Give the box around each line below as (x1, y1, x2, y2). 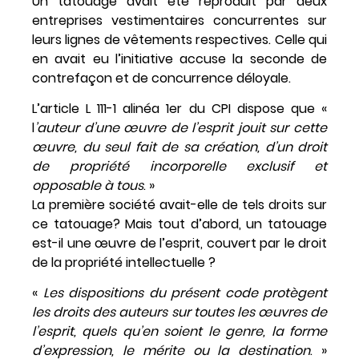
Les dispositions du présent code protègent (42, 284, 327, 303)
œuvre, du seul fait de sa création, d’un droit (32, 137, 327, 156)
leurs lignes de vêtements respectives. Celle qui (32, 30, 327, 49)
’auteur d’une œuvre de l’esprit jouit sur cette (34, 118, 327, 137)
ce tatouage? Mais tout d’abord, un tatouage (32, 214, 327, 233)
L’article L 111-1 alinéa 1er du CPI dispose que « (32, 99, 327, 118)
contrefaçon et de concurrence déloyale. (32, 68, 291, 87)
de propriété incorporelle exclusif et (32, 156, 327, 175)
